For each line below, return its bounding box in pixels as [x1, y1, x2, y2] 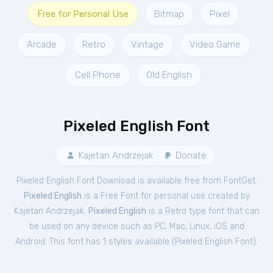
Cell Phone [75, 69, 121, 80]
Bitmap [154, 9, 184, 19]
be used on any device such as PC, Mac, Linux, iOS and [29, 221, 244, 232]
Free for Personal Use [37, 9, 129, 19]
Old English [146, 69, 192, 80]
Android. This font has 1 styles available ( [15, 236, 175, 247]
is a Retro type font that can [146, 206, 260, 216]
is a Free [81, 191, 121, 201]
